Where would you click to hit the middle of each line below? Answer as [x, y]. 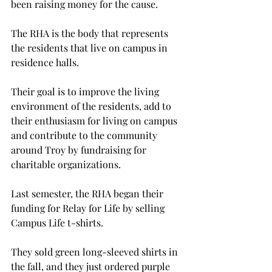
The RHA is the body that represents [91, 33]
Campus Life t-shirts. [57, 223]
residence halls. [45, 62]
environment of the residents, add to [92, 106]
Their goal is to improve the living [86, 91]
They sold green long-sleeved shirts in [96, 252]
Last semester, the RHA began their [88, 193]
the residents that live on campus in [90, 48]
